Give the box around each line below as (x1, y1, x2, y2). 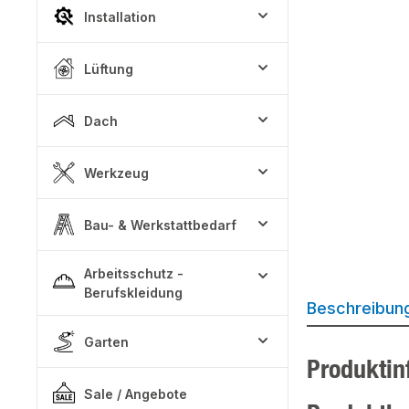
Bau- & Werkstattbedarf (84, 216, 236, 233)
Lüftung (84, 60, 133, 77)
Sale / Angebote (84, 385, 187, 402)
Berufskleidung (84, 285, 183, 300)
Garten (84, 333, 129, 350)
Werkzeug (84, 164, 149, 181)
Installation (84, 8, 156, 25)
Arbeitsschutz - (84, 266, 184, 281)
